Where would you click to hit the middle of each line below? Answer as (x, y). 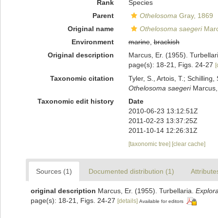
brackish (166, 42)
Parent (103, 16)
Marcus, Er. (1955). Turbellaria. (147, 191)
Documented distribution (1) (131, 171)
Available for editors (161, 201)
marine (139, 42)
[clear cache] (188, 144)
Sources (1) (54, 171)
